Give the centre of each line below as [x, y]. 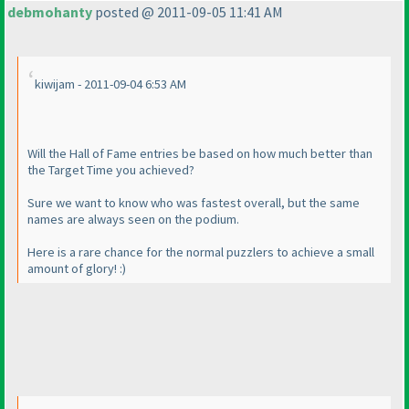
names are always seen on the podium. [133, 220]
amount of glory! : [75, 269]
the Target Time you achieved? [111, 170]
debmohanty [50, 12]
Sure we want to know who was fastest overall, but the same [194, 203]
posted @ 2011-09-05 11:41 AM [188, 12]
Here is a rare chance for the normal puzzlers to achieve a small [201, 252]
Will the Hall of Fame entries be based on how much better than [200, 154]
